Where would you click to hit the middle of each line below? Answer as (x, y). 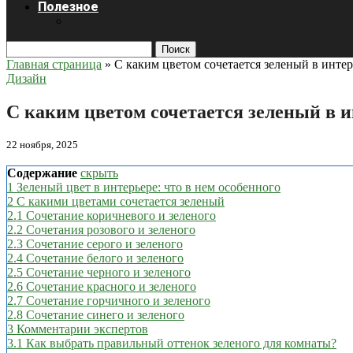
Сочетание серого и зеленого (104, 243)
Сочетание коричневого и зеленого (121, 215)
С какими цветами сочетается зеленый (121, 201)
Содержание (42, 173)
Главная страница (54, 64)
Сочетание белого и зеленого (105, 258)
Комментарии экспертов (82, 329)
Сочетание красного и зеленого (111, 286)
